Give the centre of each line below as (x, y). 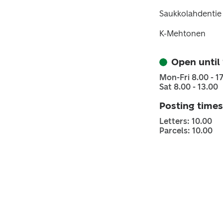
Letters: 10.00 (186, 121)
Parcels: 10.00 (186, 131)
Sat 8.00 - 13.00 (189, 87)
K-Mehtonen (182, 34)
